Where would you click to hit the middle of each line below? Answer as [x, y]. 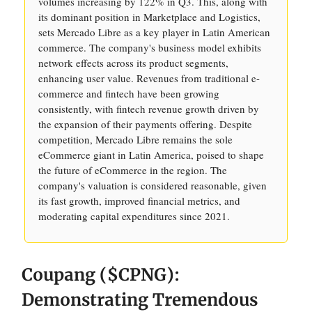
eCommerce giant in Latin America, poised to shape [151, 155]
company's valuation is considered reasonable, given [153, 185]
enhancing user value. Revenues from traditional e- [149, 78]
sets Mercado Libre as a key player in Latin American [154, 32]
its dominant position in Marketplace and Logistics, [149, 17]
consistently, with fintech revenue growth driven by [149, 109]
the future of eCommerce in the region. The [133, 170]
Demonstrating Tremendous [140, 300]
